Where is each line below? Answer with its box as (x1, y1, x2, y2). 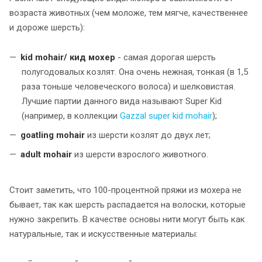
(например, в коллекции (22, 110, 120, 121)
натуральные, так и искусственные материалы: (9, 228, 198, 239)
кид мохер (70, 51, 115, 63)
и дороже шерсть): (9, 22, 85, 33)
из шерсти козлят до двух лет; (85, 129, 211, 140)
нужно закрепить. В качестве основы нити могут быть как (9, 213, 245, 225)
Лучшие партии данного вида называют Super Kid (22, 95, 222, 106)
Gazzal (120, 110, 146, 121)
